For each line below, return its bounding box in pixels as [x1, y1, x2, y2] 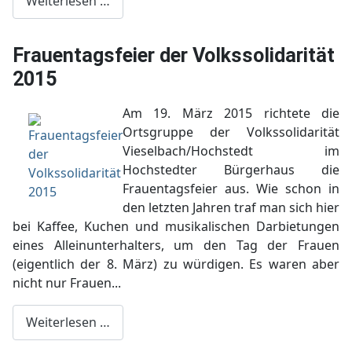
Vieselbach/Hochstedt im [123, 141, 339, 159]
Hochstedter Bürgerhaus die [123, 160, 339, 178]
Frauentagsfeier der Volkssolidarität [13, 43, 335, 67]
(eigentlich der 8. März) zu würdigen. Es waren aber [13, 255, 339, 273]
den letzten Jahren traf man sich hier [123, 198, 339, 216]
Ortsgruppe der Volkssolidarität [123, 123, 339, 141]
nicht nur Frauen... [13, 273, 121, 291]
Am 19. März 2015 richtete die [123, 104, 339, 122]
